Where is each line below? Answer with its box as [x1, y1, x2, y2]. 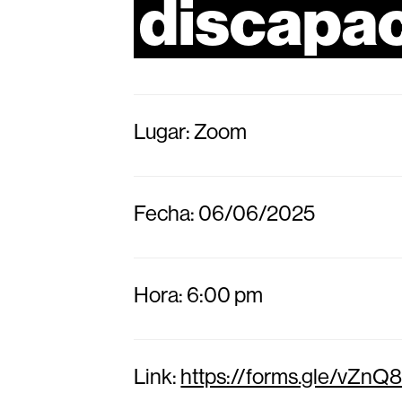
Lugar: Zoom [134, 118, 248, 144]
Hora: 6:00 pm [134, 281, 264, 308]
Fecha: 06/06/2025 [134, 199, 316, 226]
